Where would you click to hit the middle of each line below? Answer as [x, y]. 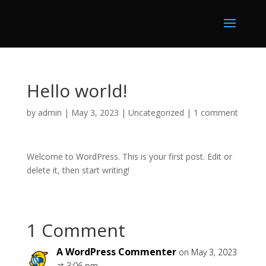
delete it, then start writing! [78, 170]
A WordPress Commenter [116, 252]
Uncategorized [156, 113]
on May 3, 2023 [208, 252]
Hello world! [77, 91]
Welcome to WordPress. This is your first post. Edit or [129, 156]
